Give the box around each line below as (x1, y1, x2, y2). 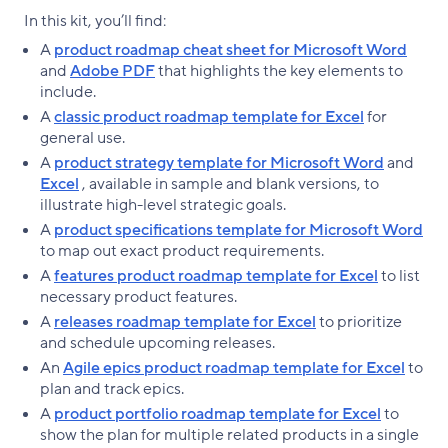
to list (378, 264, 420, 287)
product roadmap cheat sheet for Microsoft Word (54, 38, 407, 61)
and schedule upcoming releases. (40, 331, 275, 354)
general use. (40, 126, 125, 149)
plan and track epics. (40, 377, 184, 400)
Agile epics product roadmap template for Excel (63, 356, 405, 379)
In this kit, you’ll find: (24, 9, 166, 32)
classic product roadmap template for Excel (54, 105, 364, 128)
